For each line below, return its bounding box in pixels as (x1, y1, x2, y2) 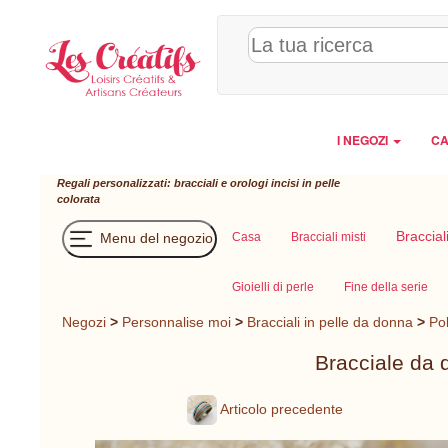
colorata (57, 193, 100, 205)
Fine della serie (344, 280, 428, 294)
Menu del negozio (96, 229, 213, 246)
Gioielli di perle (232, 280, 314, 294)
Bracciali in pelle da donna (247, 314, 413, 330)
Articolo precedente (217, 400, 344, 417)
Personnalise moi (122, 314, 231, 330)
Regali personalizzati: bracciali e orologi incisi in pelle (57, 177, 340, 189)
